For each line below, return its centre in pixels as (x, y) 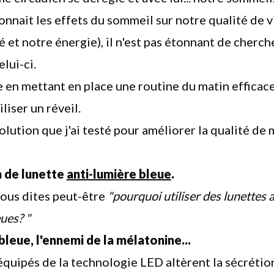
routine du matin (183, 86)
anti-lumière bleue (119, 174)
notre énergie (59, 42)
